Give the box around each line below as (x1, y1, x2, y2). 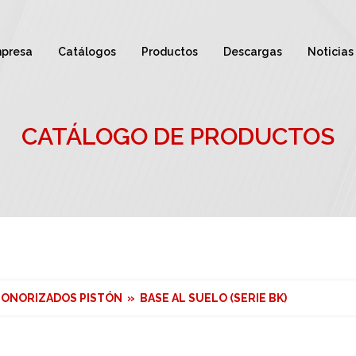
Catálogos (58, 45, 116, 58)
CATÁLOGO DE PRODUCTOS (21, 122, 335, 150)
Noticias (308, 45, 354, 58)
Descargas (223, 45, 282, 58)
